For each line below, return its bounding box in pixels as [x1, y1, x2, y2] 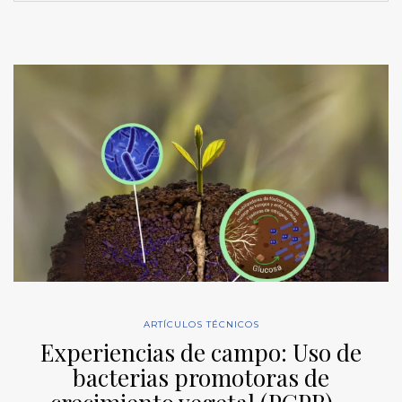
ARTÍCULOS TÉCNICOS [143, 319, 259, 331]
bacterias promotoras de [73, 362, 329, 394]
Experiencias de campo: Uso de [40, 336, 362, 369]
